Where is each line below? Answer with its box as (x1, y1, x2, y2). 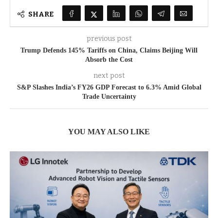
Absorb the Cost (85, 56, 133, 64)
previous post (86, 35, 132, 43)
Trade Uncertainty (82, 93, 136, 101)
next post (93, 72, 125, 80)
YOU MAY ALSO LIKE (68, 127, 150, 136)
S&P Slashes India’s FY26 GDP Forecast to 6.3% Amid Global (17, 84, 201, 91)
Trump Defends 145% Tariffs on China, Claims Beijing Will (20, 47, 198, 54)
